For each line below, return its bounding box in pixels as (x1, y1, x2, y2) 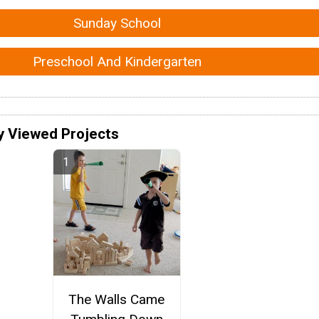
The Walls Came (68, 291, 165, 308)
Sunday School (73, 15, 161, 32)
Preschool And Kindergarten (32, 53, 202, 70)
